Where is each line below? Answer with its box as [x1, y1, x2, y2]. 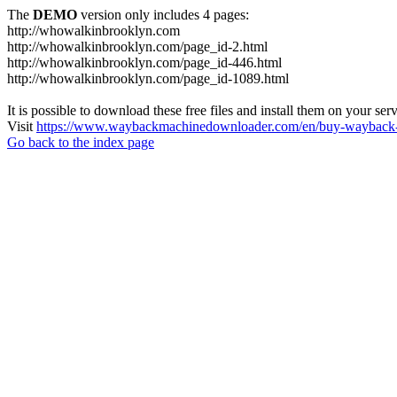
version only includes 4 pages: [77, 7, 249, 22]
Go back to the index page [7, 135, 154, 150]
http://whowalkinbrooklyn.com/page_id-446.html [7, 55, 282, 70]
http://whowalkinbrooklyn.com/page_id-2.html [7, 39, 268, 54]
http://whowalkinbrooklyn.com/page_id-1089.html [7, 71, 289, 86]
